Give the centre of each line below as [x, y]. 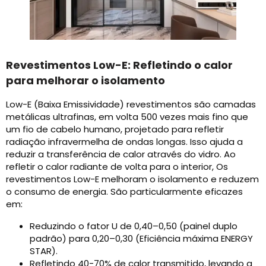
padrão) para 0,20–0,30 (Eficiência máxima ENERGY [141, 239]
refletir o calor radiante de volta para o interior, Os [117, 167]
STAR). [44, 251]
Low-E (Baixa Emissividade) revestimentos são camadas [131, 104]
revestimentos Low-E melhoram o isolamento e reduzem [132, 179]
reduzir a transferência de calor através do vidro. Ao [121, 154]
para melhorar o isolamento [85, 81]
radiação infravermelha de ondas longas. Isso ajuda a [124, 142]
